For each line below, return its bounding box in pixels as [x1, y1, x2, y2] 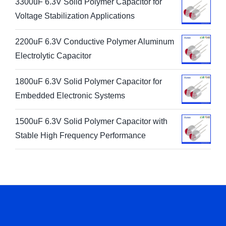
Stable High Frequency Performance [15, 131, 146, 140]
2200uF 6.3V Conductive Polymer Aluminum [15, 37, 174, 46]
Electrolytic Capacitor [15, 51, 91, 60]
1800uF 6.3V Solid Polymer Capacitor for [15, 77, 162, 86]
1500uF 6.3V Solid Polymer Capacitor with [15, 117, 167, 126]
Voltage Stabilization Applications [15, 11, 135, 20]
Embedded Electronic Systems [15, 91, 125, 100]
